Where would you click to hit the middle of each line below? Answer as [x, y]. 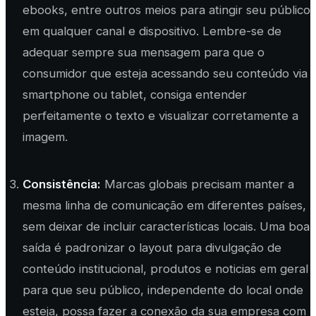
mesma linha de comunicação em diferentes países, [164, 205]
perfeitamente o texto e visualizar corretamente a [160, 116]
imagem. [45, 137]
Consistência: [61, 184]
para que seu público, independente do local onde [163, 290]
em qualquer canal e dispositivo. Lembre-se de [152, 31]
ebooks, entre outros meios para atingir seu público [166, 10]
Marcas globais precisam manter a [197, 184]
